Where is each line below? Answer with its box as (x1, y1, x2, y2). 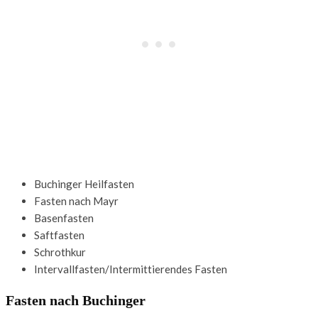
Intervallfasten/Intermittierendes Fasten (34, 262, 227, 275)
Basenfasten (34, 211, 94, 224)
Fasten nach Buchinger (6, 292, 146, 309)
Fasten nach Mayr (34, 194, 119, 207)
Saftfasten (34, 228, 84, 241)
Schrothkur (34, 245, 86, 258)
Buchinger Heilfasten (34, 177, 134, 190)
